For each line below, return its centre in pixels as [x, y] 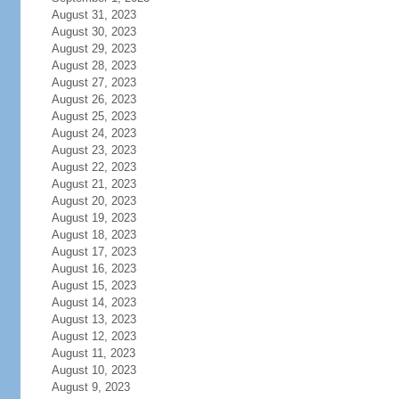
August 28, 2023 [94, 65]
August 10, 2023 [94, 370]
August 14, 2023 [94, 302]
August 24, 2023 [94, 133]
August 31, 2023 [94, 15]
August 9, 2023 [90, 387]
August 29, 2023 [94, 49]
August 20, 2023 [94, 201]
